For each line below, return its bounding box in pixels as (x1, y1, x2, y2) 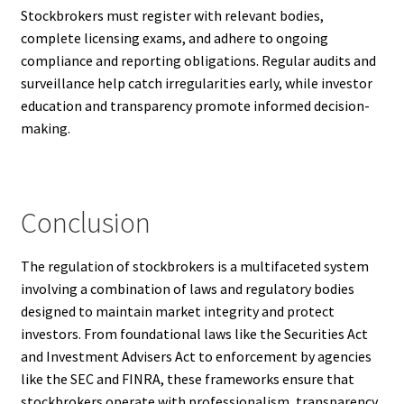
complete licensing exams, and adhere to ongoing (20, 28, 328, 47)
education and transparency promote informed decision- (20, 96, 370, 115)
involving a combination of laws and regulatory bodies (20, 280, 354, 298)
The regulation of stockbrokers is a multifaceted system (20, 257, 369, 276)
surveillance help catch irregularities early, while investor (20, 73, 372, 92)
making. (20, 118, 70, 137)
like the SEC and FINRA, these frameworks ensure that (20, 370, 354, 389)
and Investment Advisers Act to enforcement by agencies (20, 347, 372, 366)
